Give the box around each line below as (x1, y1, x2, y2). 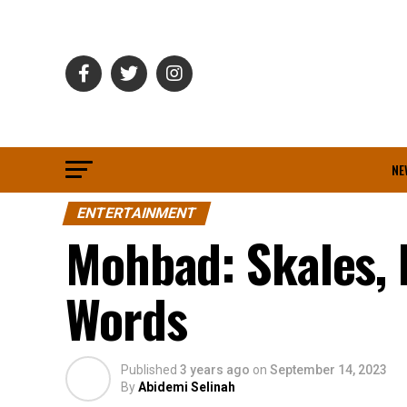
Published (121, 362, 177, 377)
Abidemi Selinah (138, 380, 235, 394)
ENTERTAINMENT (74, 204, 199, 222)
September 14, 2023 (270, 362, 387, 377)
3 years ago (180, 362, 250, 377)
